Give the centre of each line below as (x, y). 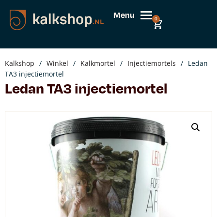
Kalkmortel (98, 63)
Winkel (57, 63)
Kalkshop (20, 63)
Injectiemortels (152, 63)
